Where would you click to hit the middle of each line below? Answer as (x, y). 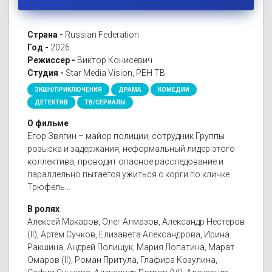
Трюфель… (49, 187)
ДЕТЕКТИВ (51, 103)
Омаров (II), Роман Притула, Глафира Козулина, (122, 260)
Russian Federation (101, 35)
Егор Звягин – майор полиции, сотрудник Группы (126, 136)
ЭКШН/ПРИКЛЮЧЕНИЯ (68, 90)
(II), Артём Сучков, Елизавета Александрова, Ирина (128, 235)
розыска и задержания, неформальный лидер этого (131, 149)
